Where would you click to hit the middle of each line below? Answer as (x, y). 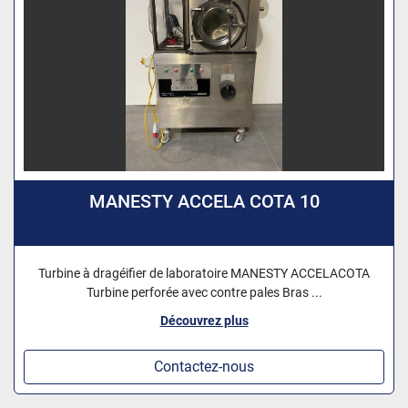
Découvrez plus (204, 321)
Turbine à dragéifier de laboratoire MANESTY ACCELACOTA (204, 274)
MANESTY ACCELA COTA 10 (204, 202)
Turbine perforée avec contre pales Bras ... (204, 293)
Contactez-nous (204, 367)
